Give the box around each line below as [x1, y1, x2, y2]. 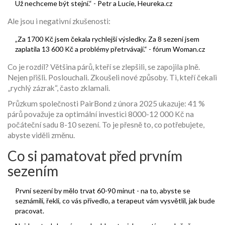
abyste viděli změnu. [8, 131, 75, 140]
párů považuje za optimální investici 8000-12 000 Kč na [8, 109, 194, 119]
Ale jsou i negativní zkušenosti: [8, 17, 110, 26]
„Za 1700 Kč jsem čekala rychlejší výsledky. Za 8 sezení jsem [15, 35, 199, 44]
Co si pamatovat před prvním [8, 147, 182, 165]
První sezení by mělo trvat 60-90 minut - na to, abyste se [15, 186, 190, 195]
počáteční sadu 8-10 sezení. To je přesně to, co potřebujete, [8, 120, 204, 130]
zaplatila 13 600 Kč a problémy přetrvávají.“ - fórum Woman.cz [15, 45, 205, 54]
